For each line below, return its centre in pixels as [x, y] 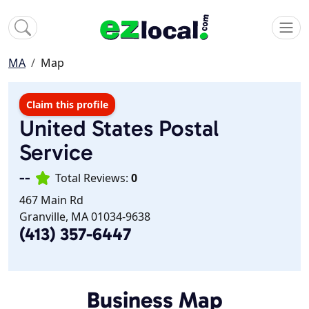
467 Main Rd [51, 200]
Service [56, 152]
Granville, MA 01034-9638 [85, 217]
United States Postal [119, 128]
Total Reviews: [93, 178]
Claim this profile [67, 105]
